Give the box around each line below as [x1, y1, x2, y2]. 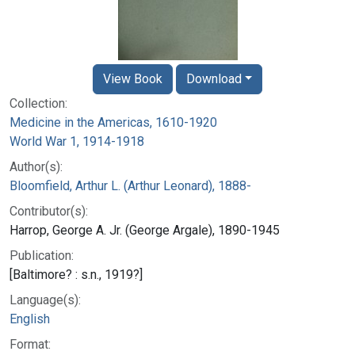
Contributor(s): [10, 203, 88, 219]
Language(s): [10, 292, 81, 307]
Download [185, 71, 242, 86]
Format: [10, 336, 51, 352]
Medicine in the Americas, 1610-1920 [10, 114, 217, 130]
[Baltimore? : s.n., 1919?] [10, 266, 143, 282]
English [10, 311, 50, 326]
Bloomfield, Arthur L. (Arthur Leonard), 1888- [10, 177, 251, 193]
